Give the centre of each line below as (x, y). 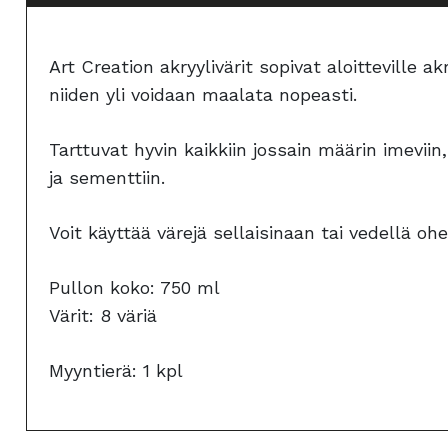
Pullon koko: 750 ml (134, 287)
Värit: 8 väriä (103, 315)
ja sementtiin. (107, 177)
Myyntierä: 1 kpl (116, 370)
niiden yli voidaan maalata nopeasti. (203, 94)
